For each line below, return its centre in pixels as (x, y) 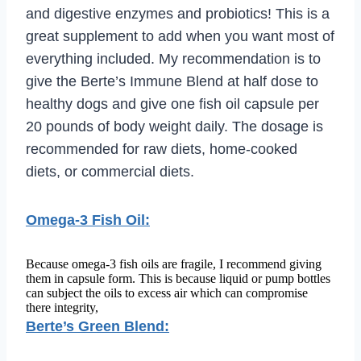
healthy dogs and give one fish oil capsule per (172, 104)
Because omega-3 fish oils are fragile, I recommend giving (174, 263)
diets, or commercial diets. (110, 171)
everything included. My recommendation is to (173, 58)
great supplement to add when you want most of (180, 36)
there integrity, (62, 307)
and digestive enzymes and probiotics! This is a (178, 13)
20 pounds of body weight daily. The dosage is (174, 126)
